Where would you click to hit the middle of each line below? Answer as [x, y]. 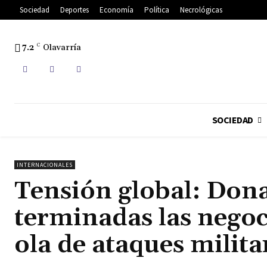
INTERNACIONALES [45, 165]
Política [157, 10]
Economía [117, 10]
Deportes [74, 10]
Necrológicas [201, 10]
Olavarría [62, 48]
